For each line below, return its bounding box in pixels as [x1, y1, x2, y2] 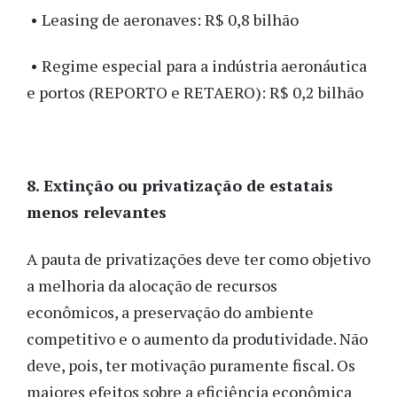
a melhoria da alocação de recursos [27, 274, 277, 296]
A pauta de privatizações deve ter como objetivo [27, 247, 370, 269]
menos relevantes [27, 201, 167, 223]
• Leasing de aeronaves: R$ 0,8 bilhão [27, 8, 299, 30]
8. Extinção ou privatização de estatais [27, 175, 333, 197]
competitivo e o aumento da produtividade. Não [27, 327, 368, 349]
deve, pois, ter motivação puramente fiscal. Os [27, 354, 355, 376]
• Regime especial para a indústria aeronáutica [27, 55, 367, 77]
